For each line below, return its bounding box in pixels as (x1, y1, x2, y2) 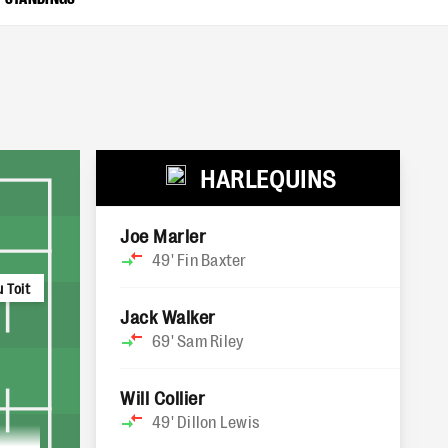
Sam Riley (177, 330, 244, 350)
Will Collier (120, 386, 206, 408)
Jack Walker (120, 305, 216, 327)
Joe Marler (120, 224, 207, 246)
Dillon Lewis (177, 411, 260, 431)
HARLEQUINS (200, 163, 336, 192)
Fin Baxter (177, 249, 247, 269)
